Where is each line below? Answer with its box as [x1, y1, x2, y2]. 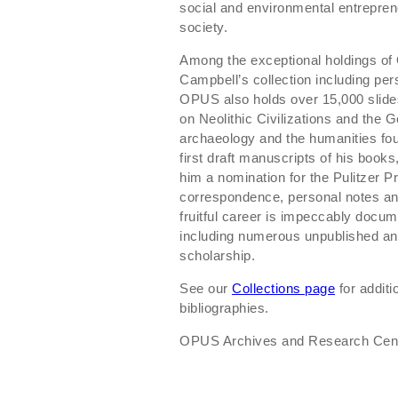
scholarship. [179, 247, 255, 263]
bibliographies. [179, 299, 269, 315]
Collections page [232, 280, 335, 296]
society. [179, 19, 227, 35]
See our [179, 280, 232, 296]
